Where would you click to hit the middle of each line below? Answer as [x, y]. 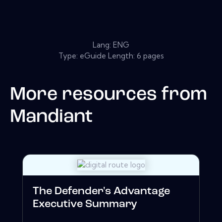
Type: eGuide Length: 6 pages [111, 55]
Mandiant [51, 117]
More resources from [109, 95]
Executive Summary [85, 205]
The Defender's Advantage [101, 192]
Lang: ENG [111, 45]
